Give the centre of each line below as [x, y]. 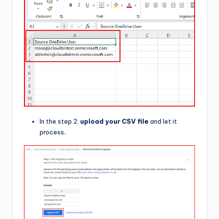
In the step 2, [60, 121]
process [52, 132]
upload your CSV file [115, 121]
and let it [164, 121]
